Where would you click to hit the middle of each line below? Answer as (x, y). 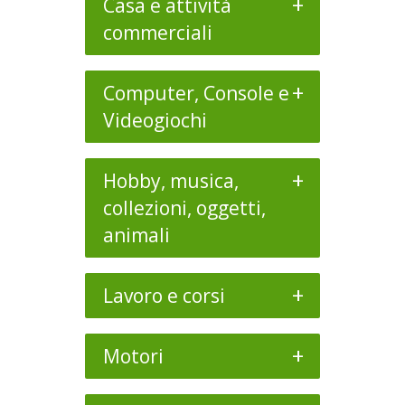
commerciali (158, 33)
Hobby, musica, (171, 181)
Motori (133, 356)
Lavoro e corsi (164, 296)
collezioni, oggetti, (184, 208)
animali (137, 235)
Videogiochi (155, 120)
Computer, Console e (196, 93)
